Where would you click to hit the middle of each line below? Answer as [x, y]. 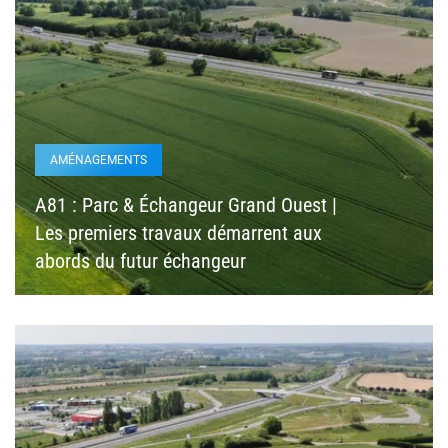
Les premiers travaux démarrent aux [178, 232]
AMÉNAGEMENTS [98, 159]
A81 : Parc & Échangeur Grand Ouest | [186, 204]
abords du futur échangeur [140, 260]
